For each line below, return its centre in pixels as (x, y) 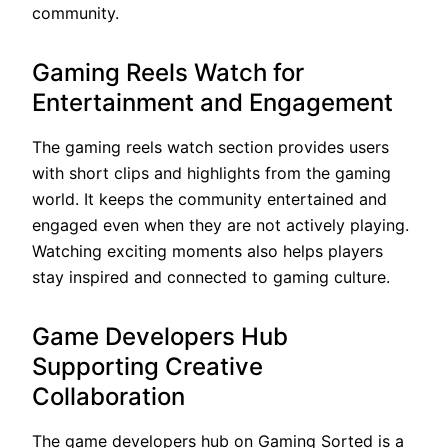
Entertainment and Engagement (212, 102)
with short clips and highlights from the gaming (211, 172)
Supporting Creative (147, 366)
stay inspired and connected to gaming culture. (211, 276)
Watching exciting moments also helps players (207, 250)
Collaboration (108, 396)
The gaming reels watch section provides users (210, 146)
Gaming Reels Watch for (168, 72)
